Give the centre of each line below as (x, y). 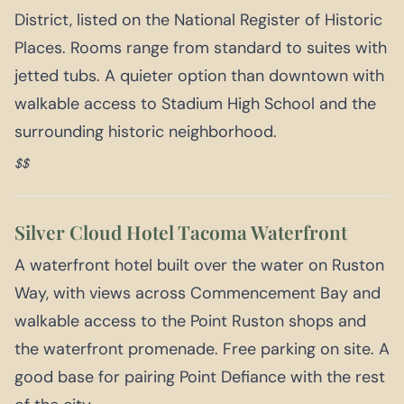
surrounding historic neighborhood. (146, 131)
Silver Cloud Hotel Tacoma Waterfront (181, 231)
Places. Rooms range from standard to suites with (201, 47)
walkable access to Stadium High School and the (195, 103)
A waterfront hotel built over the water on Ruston (199, 265)
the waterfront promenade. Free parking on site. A (202, 349)
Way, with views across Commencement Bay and (197, 293)
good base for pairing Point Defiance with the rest (200, 376)
